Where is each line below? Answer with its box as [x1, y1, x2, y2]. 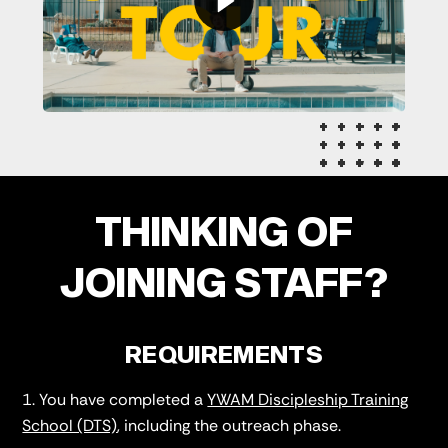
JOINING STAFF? [60, 257, 388, 305]
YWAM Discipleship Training [207, 388, 409, 410]
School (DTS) [22, 414, 118, 436]
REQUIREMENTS [124, 338, 324, 368]
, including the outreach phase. [117, 414, 342, 436]
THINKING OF [94, 206, 354, 254]
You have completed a [39, 388, 208, 410]
